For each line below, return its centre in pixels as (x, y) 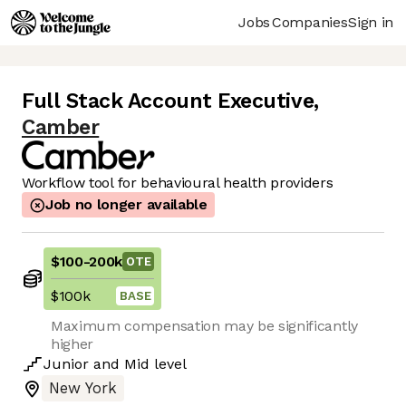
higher (72, 344)
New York (83, 389)
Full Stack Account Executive (168, 101)
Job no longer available (126, 205)
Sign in (371, 22)
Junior (66, 364)
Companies (310, 22)
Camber (61, 128)
